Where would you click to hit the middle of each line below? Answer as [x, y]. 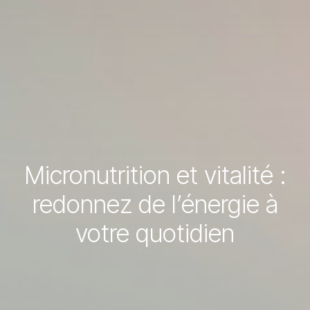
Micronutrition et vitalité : [155, 175]
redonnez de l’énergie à [155, 204]
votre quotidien [155, 234]
